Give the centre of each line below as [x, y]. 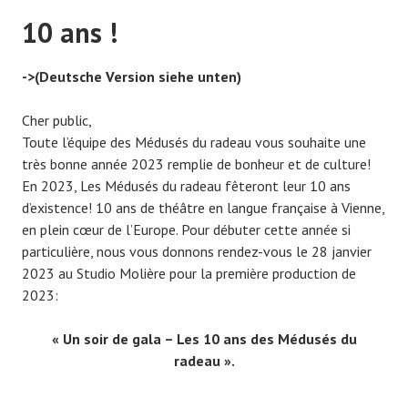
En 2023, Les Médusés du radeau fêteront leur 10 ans [186, 186]
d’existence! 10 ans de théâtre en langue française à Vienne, [203, 208]
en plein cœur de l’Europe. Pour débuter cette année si [186, 230]
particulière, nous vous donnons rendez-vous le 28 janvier [197, 252]
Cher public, [57, 121]
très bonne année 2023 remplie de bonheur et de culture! [196, 164]
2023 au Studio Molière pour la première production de [189, 274]
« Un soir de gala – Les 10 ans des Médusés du [204, 339]
